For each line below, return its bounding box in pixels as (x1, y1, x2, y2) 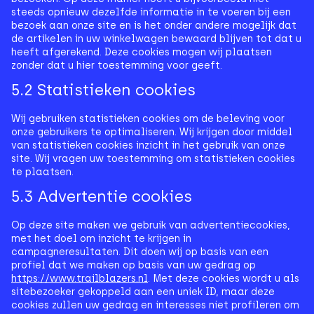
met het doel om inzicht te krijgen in (11, 233, 191, 245)
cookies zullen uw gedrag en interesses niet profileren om (11, 299, 299, 311)
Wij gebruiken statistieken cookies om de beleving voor (11, 113, 285, 125)
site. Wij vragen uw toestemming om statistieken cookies (11, 153, 295, 165)
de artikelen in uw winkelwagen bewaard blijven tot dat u (11, 33, 301, 45)
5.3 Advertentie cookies (11, 187, 192, 206)
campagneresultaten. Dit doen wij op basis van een (11, 246, 268, 258)
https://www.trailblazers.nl (11, 273, 148, 285)
